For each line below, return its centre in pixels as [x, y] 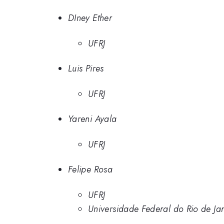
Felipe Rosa [90, 170]
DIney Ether [90, 18]
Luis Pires [86, 69]
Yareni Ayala [92, 119]
